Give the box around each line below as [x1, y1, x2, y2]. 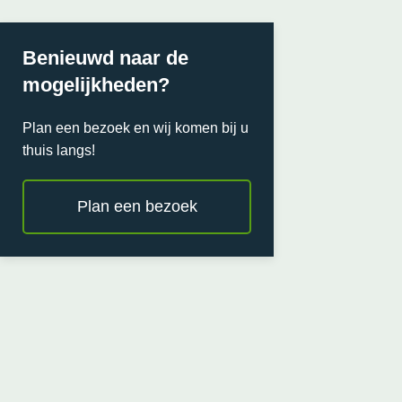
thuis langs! [22, 142, 95, 158]
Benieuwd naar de [22, 46, 188, 69]
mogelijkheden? [22, 73, 170, 96]
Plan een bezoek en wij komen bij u [22, 119, 249, 135]
